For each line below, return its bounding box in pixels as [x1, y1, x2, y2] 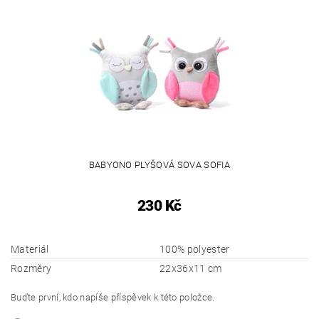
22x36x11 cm [159, 263, 222, 275]
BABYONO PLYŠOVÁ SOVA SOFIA [88, 159, 230, 171]
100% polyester [159, 244, 230, 256]
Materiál [11, 244, 49, 256]
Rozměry [11, 263, 52, 275]
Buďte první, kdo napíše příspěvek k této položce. [11, 292, 215, 303]
